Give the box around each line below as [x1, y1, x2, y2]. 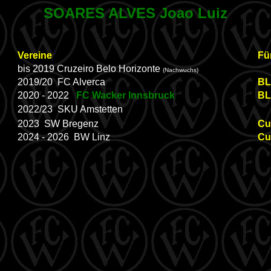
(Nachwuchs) [163, 67, 198, 73]
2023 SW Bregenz [18, 119, 99, 129]
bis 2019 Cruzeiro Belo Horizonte [18, 64, 163, 74]
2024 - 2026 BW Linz [18, 132, 110, 142]
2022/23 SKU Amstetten [18, 104, 123, 114]
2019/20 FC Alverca [18, 77, 105, 87]
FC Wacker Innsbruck [76, 90, 175, 100]
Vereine [18, 50, 52, 60]
